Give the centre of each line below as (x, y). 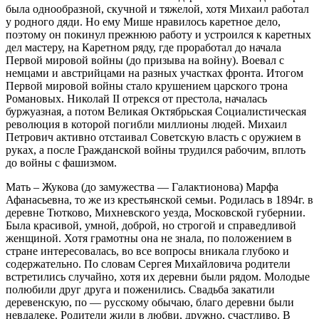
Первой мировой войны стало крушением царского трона (147, 85)
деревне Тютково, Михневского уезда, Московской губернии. (156, 212)
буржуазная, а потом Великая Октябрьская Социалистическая (156, 111)
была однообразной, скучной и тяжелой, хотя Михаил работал (157, 9)
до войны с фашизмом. (61, 162)
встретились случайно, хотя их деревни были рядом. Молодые (158, 276)
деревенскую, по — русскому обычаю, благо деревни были (150, 302)
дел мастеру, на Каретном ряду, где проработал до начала (143, 47)
